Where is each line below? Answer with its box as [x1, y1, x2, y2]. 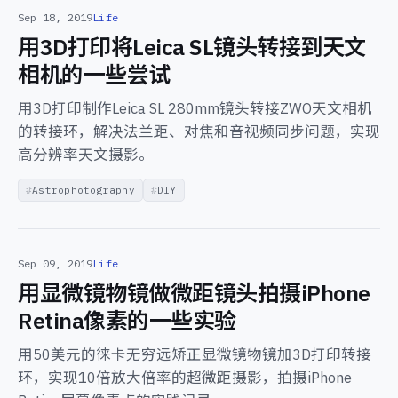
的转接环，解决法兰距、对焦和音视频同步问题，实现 [18, 122, 380, 141]
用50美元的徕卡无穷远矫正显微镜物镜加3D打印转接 [18, 345, 371, 364]
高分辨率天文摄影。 [18, 145, 154, 164]
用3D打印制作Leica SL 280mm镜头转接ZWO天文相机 [18, 99, 372, 118]
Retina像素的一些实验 [18, 306, 236, 335]
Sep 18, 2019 [18, 11, 92, 24]
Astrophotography [32, 184, 135, 196]
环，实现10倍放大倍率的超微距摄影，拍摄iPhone [18, 368, 352, 387]
